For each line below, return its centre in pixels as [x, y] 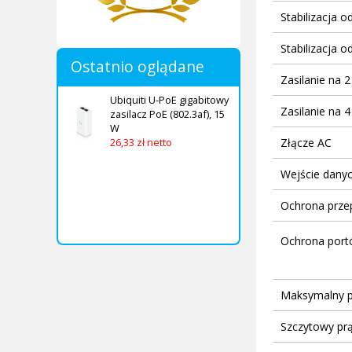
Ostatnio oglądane [137, 66]
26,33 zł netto [141, 142]
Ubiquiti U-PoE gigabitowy [169, 99]
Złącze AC [306, 142]
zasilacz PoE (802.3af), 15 [167, 114]
